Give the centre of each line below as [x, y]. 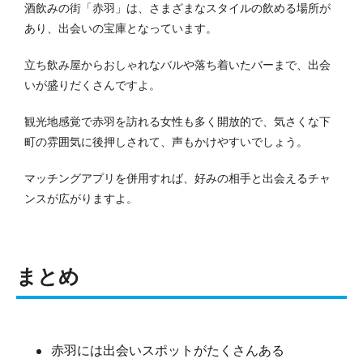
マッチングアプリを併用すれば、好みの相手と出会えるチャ [177, 178]
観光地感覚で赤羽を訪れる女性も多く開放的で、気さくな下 [177, 121]
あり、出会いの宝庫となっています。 [121, 28]
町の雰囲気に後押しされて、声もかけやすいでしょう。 [166, 141]
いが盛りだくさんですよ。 [92, 85]
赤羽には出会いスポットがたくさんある [168, 350]
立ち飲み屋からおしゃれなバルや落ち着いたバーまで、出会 [177, 64]
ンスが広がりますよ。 [81, 198]
